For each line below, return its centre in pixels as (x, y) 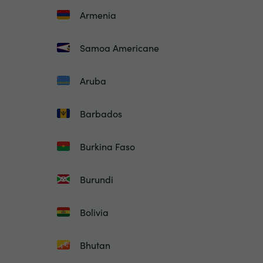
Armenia (98, 15)
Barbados (101, 113)
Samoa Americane (119, 48)
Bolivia (94, 212)
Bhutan (95, 245)
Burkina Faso (107, 146)
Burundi (97, 179)
